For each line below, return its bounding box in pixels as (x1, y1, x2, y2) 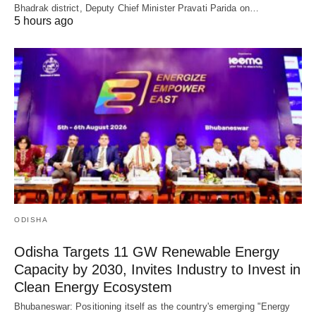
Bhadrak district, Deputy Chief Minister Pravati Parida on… (14, 2, 259, 13)
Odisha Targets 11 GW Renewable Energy (14, 244, 279, 260)
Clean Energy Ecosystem (14, 279, 172, 296)
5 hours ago (14, 14, 73, 27)
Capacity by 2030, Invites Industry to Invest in (14, 262, 300, 278)
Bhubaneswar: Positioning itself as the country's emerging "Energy (14, 301, 291, 312)
